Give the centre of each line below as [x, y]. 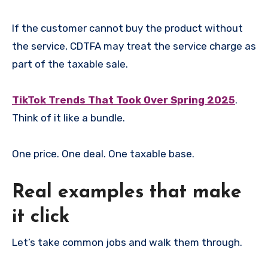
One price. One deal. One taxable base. [103, 153]
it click [41, 217]
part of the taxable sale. [70, 64]
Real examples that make [127, 192]
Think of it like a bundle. [68, 118]
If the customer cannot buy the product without [127, 28]
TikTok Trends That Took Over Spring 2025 [124, 100]
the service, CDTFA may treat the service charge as [134, 46]
